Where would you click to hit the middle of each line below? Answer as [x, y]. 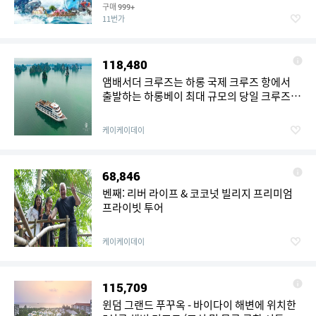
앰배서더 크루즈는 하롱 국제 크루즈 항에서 [196, 82]
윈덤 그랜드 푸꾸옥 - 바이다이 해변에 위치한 [199, 305]
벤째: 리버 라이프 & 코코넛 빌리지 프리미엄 [197, 193]
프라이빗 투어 [133, 207]
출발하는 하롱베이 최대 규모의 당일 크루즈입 [201, 96]
